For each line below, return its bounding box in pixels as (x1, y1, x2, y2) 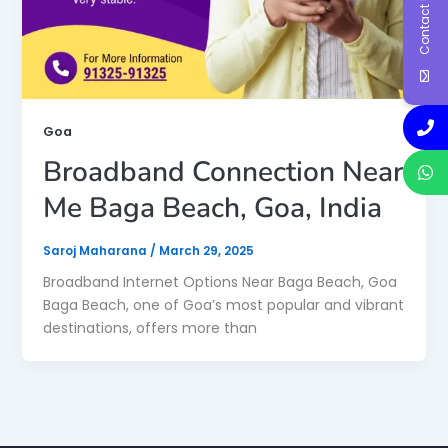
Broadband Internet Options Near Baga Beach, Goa (42, 272, 397, 293)
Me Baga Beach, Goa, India (42, 188, 382, 227)
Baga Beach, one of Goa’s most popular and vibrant (42, 295, 404, 316)
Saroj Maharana (42, 242, 150, 259)
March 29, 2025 (158, 242, 254, 259)
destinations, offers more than (42, 318, 257, 339)
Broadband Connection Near (42, 152, 403, 191)
